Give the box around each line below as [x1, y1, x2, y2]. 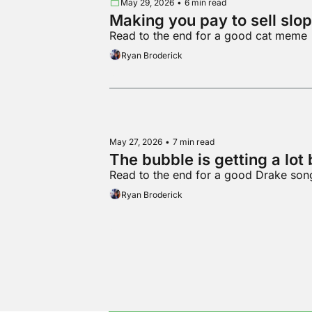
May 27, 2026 [109, 136, 163, 147]
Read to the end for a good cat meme [109, 29, 308, 43]
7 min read [173, 136, 215, 147]
